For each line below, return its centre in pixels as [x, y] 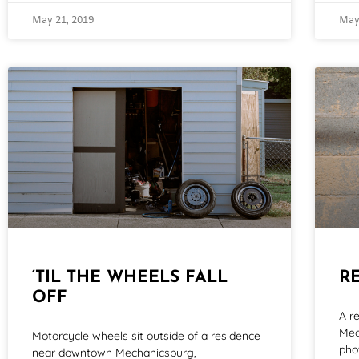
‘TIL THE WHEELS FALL [130, 277]
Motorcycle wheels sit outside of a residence [146, 335]
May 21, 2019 [63, 21]
